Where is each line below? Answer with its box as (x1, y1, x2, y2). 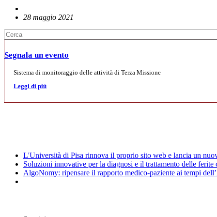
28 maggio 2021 (23, 13, 74, 22)
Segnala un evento (4, 50, 69, 60)
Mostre (4, 111, 31, 122)
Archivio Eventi (4, 195, 66, 206)
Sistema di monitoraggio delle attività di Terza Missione (14, 69, 161, 76)
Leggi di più (14, 82, 47, 90)
